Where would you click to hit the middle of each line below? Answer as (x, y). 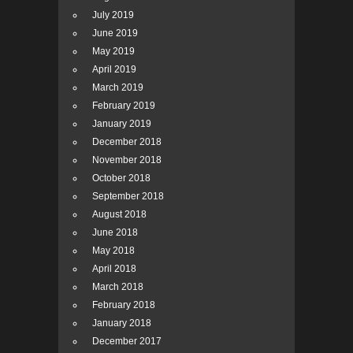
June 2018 (115, 233)
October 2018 (121, 178)
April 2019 (114, 70)
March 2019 (118, 88)
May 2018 (113, 251)
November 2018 (127, 160)
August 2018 (119, 215)
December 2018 (127, 142)
